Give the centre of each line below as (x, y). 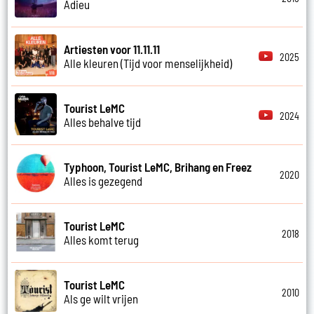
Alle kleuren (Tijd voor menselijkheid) (148, 63)
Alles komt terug (102, 240)
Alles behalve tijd (103, 122)
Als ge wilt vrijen (101, 299)
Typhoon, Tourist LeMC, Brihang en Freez (158, 167)
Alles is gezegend (103, 181)
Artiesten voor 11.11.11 (112, 49)
